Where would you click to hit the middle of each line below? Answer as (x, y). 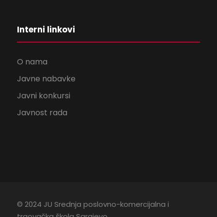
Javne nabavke (46, 79)
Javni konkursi (44, 96)
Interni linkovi (46, 30)
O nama (32, 62)
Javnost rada (42, 113)
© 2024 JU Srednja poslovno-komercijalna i (93, 204)
